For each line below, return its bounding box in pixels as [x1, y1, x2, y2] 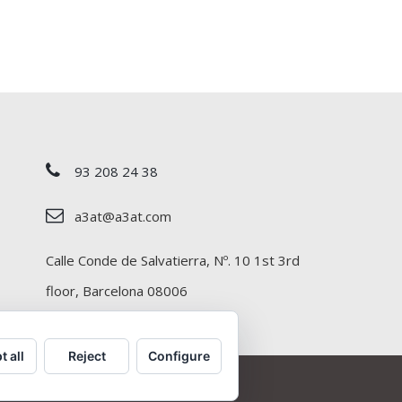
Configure [148, 347, 210, 363]
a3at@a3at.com [74, 206, 171, 225]
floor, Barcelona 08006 [46, 281, 188, 300]
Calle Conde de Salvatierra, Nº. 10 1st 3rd [46, 250, 300, 269]
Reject [67, 347, 106, 363]
